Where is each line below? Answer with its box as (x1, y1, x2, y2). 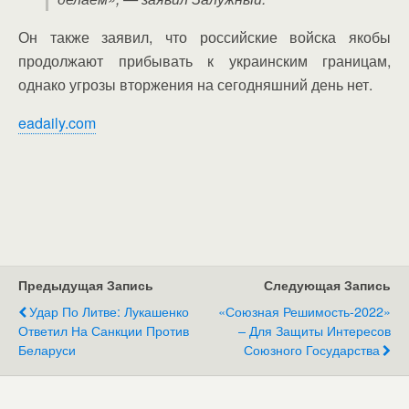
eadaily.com (18, 112, 96, 133)
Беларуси (18, 340, 76, 359)
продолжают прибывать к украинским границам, (18, 50, 391, 71)
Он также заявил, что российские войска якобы (18, 26, 391, 47)
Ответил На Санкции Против (18, 320, 189, 340)
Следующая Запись (264, 276, 391, 294)
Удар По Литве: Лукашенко (29, 301, 189, 320)
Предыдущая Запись (18, 276, 153, 294)
